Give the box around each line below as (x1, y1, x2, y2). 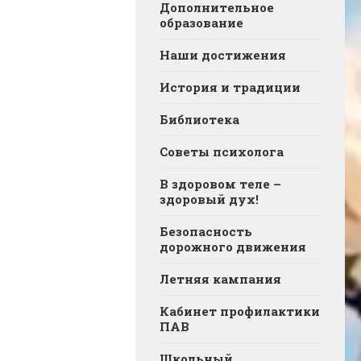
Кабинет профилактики (160, 302, 320, 319)
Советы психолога (160, 143, 284, 160)
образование (160, 14, 243, 31)
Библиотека (160, 110, 239, 127)
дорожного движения (160, 238, 306, 255)
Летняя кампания (160, 270, 281, 287)
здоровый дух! (160, 190, 259, 207)
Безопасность (160, 222, 252, 239)
